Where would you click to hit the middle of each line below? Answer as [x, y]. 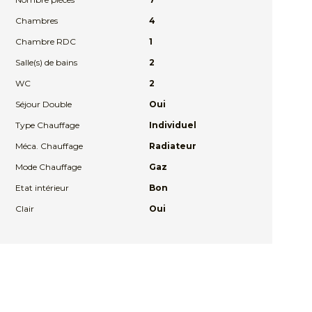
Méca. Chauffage [49, 146]
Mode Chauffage [49, 167]
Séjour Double [44, 104]
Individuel [172, 125]
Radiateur [172, 146]
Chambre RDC [46, 41]
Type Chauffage [48, 125]
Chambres [37, 21]
